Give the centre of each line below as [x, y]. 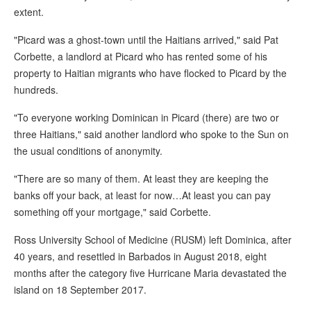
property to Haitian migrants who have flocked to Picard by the [150, 73]
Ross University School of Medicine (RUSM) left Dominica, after [153, 240]
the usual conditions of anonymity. [88, 151]
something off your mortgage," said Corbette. [112, 212]
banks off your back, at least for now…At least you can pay [142, 195]
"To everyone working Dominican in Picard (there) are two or [146, 118]
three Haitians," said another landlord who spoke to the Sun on [151, 134]
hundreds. [36, 90]
